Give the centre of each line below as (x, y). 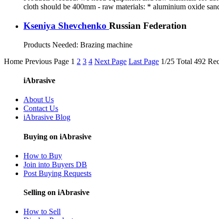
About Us (39, 100)
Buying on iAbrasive (57, 136)
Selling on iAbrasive (56, 193)
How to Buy (43, 155)
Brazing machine (106, 44)
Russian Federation (148, 26)
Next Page (110, 61)
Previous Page (47, 61)
